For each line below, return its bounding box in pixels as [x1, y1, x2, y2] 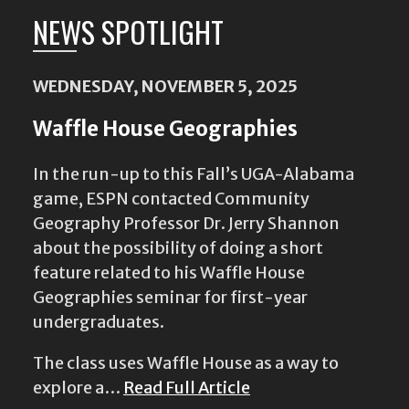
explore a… [33, 372, 123, 394]
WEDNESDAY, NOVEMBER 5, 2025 [33, 71, 298, 93]
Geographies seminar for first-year [33, 282, 308, 304]
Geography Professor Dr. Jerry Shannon [33, 208, 340, 230]
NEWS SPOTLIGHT [33, 5, 224, 49]
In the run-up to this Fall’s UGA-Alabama [33, 159, 354, 181]
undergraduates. [33, 307, 164, 329]
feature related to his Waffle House [33, 257, 305, 279]
